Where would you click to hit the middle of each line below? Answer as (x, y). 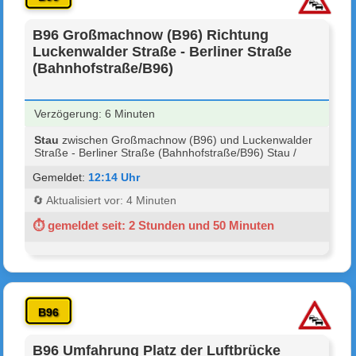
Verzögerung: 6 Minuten (95, 113)
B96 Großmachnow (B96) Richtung (151, 35)
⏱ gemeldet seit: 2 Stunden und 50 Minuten (154, 225)
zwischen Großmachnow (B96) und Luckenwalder (186, 139)
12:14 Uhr (114, 177)
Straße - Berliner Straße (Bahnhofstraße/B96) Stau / (166, 152)
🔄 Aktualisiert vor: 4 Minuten (105, 200)
